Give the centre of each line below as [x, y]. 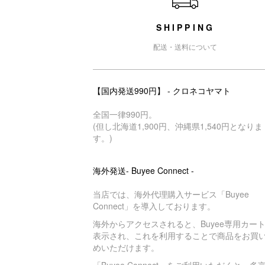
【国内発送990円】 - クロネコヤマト [162, 91]
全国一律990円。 [125, 114]
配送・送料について [185, 46]
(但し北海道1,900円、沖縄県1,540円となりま [178, 126]
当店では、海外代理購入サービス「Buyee [171, 194]
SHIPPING [185, 27]
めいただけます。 [126, 247]
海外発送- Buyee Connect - [143, 170]
